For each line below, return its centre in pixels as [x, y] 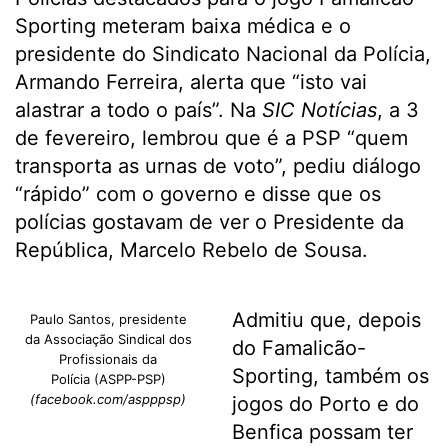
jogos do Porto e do [325, 404]
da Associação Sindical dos [108, 339]
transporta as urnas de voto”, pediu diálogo [218, 166]
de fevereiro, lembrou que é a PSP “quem [211, 138]
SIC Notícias [319, 110]
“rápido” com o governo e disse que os [198, 194]
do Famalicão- [298, 348]
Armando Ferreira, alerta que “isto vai [191, 82]
